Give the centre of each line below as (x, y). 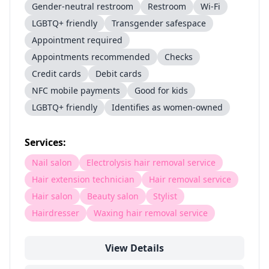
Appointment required (77, 40)
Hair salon (52, 196)
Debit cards (119, 74)
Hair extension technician (83, 179)
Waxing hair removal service (151, 213)
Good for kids (161, 90)
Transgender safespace (159, 23)
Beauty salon (113, 196)
